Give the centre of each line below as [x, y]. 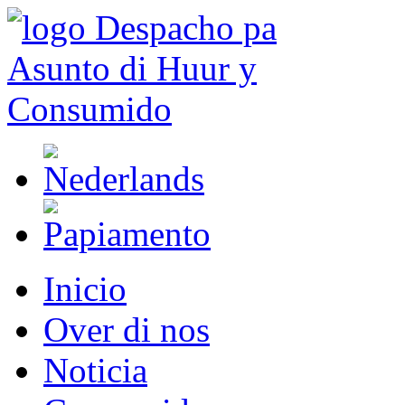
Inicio [85, 289]
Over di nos [127, 330]
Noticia [95, 370]
